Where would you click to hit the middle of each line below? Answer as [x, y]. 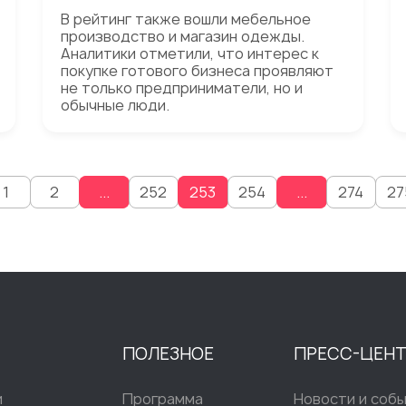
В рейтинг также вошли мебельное [186, 19]
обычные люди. [116, 105]
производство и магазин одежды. [183, 36]
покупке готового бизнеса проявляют [198, 71]
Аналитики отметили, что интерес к [190, 53]
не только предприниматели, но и [182, 88]
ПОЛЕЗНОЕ [168, 354]
